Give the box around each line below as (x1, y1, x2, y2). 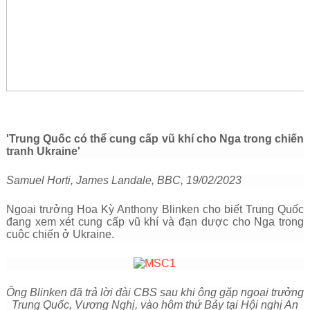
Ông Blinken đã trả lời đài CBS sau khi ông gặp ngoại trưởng (6, 286, 304, 298)
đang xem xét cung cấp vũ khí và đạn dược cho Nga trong (6, 216, 304, 228)
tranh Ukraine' (6, 145, 80, 157)
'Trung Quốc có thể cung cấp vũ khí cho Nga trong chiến (6, 133, 304, 145)
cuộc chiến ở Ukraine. (6, 228, 114, 240)
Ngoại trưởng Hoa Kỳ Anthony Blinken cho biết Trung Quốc (6, 203, 304, 215)
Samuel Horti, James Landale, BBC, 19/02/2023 (6, 174, 241, 186)
